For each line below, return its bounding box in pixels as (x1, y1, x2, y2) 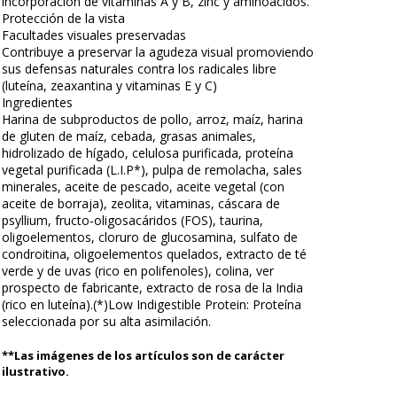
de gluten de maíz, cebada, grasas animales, (2, 127, 256, 144)
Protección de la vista (2, 9, 125, 27)
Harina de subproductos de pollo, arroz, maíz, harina (2, 110, 303, 128)
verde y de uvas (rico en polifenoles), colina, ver (2, 261, 274, 279)
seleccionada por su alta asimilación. (2, 312, 211, 330)
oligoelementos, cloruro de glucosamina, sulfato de (2, 228, 298, 245)
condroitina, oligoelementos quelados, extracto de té (2, 245, 307, 262)
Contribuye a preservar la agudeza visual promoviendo (2, 43, 314, 60)
